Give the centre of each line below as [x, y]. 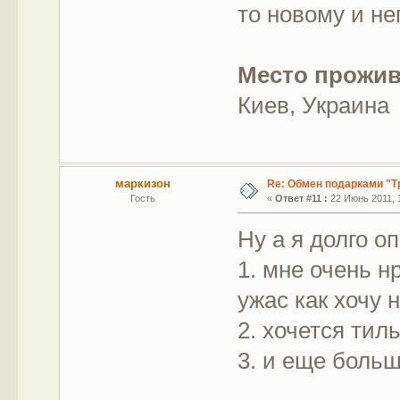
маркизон [143, 184]
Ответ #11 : [301, 199]
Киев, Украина [314, 106]
